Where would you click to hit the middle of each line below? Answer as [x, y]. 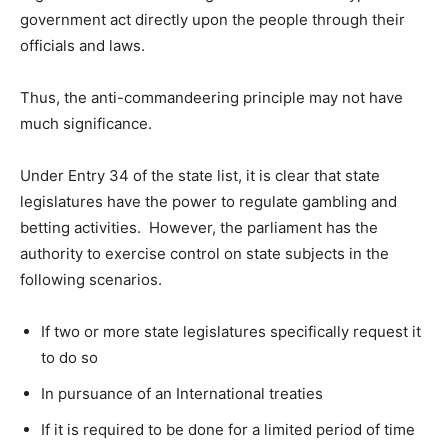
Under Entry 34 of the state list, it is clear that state [200, 176]
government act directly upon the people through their [212, 20]
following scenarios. [91, 280]
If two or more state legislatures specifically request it [231, 332]
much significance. [86, 124]
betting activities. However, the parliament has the [199, 228]
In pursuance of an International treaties [182, 394]
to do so [69, 358]
